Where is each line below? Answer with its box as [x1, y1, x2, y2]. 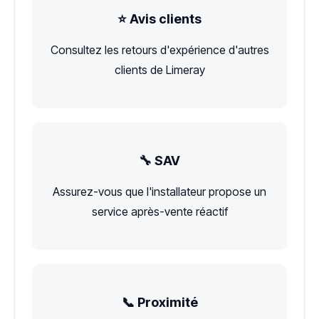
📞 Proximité [121, 295, 198, 310]
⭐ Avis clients [117, 11, 202, 27]
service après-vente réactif [91, 204, 228, 219]
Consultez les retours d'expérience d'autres [50, 43, 269, 58]
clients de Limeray [114, 63, 205, 78]
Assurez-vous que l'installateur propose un [53, 184, 266, 199]
